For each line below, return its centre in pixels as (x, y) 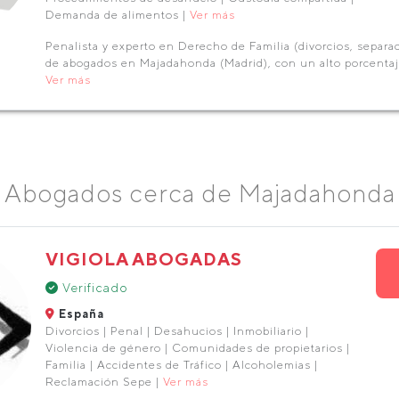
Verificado (93, 288)
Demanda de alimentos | (117, 15)
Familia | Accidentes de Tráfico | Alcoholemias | (181, 365)
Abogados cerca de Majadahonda (199, 193)
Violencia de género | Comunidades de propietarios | (197, 348)
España (79, 314)
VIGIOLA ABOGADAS (143, 259)
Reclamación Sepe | (104, 382)
